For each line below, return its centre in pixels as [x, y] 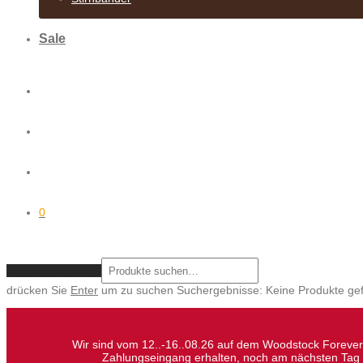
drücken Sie [38, 290]
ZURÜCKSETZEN [52, 270]
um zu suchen [136, 290]
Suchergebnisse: [220, 290]
